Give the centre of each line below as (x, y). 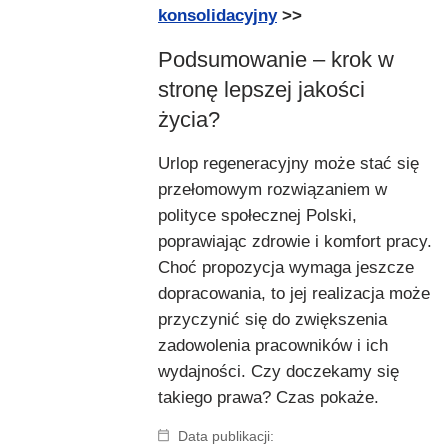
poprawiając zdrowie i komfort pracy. (295, 241)
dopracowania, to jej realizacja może (294, 293)
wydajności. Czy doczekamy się (278, 371)
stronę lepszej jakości (261, 89)
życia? (189, 119)
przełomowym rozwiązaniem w (272, 189)
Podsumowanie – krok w (276, 59)
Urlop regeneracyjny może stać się (288, 163)
